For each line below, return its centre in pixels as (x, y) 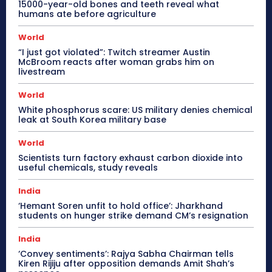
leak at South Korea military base (92, 119)
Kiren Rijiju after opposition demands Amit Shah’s (126, 263)
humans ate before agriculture (87, 14)
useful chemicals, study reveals (88, 167)
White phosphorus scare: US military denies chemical (135, 110)
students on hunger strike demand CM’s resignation (133, 215)
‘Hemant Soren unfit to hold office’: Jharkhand (121, 206)
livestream (42, 71)
